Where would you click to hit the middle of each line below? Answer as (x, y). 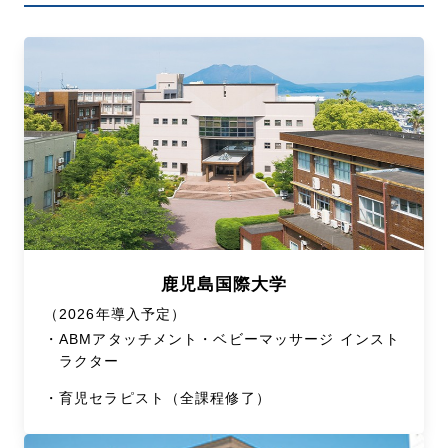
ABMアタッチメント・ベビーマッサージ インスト (230, 339)
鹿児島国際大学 (224, 285)
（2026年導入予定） (115, 314)
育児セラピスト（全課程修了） (165, 398)
